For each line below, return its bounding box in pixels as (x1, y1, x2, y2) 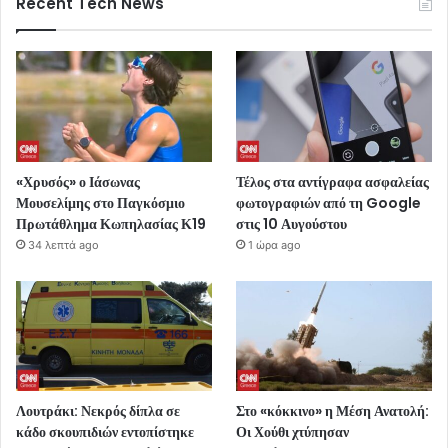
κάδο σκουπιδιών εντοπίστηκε (16, 421, 194, 442)
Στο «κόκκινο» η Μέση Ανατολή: (236, 400, 430, 421)
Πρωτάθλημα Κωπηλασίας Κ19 (16, 213, 206, 234)
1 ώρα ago (248, 237, 302, 252)
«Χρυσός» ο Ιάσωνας (16, 171, 140, 192)
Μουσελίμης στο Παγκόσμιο (16, 192, 185, 213)
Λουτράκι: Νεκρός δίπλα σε (16, 400, 180, 421)
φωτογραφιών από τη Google (236, 192, 422, 213)
